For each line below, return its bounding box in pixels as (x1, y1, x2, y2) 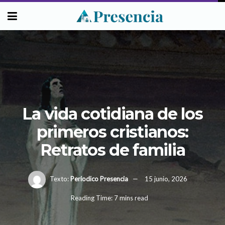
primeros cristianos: (36, 122, 189, 142)
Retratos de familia (40, 140, 185, 160)
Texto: (50, 174, 69, 183)
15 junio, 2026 (145, 174, 187, 183)
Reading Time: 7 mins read (70, 194, 148, 202)
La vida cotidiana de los (22, 103, 203, 124)
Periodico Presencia (70, 174, 128, 183)
